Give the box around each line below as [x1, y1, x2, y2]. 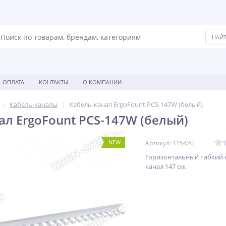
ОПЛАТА [3, 78, 24, 86]
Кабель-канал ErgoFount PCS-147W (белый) [69, 100, 203, 109]
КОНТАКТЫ [39, 78, 68, 86]
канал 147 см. [145, 162, 187, 171]
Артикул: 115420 [145, 139, 194, 147]
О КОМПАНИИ [83, 78, 122, 86]
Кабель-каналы [10, 100, 58, 109]
